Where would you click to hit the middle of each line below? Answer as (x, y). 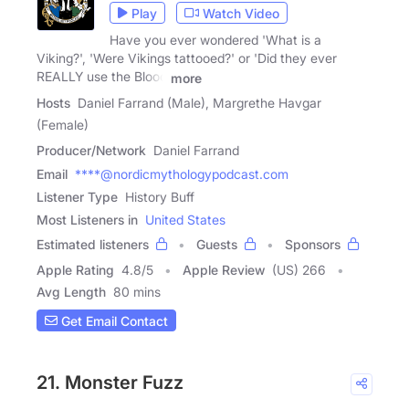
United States (185, 220)
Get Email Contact (113, 320)
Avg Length (71, 292)
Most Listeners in (87, 220)
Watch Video (241, 13)
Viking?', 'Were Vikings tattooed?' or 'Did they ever (187, 58)
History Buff (160, 197)
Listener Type (77, 197)
